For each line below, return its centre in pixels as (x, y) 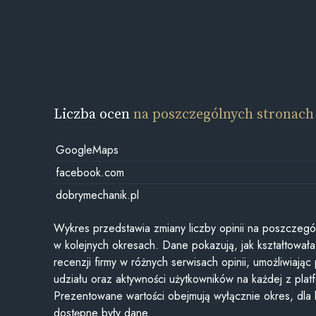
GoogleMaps (87, 150)
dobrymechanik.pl (97, 195)
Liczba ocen (94, 113)
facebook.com (90, 172)
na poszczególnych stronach (224, 113)
